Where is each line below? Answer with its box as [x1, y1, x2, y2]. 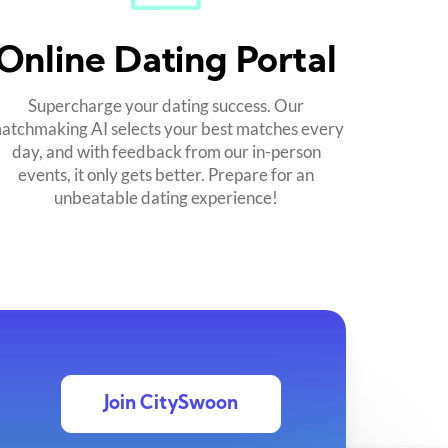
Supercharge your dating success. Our [28, 94, 304, 116]
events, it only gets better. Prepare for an [18, 163, 314, 185]
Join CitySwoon [103, 394, 238, 414]
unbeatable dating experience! [54, 186, 278, 208]
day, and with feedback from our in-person [11, 140, 321, 162]
